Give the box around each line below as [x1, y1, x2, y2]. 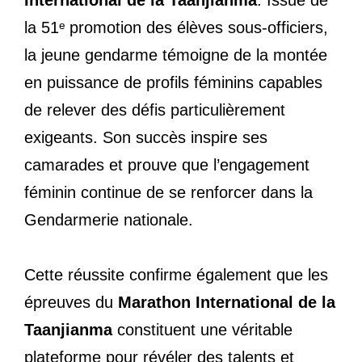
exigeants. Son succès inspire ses [24, 128, 267, 146]
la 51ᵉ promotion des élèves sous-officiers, [24, 18, 328, 36]
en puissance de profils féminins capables [24, 73, 322, 91]
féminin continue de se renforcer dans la [24, 183, 313, 201]
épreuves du [24, 293, 118, 311]
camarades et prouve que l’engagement [24, 155, 309, 174]
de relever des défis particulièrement [24, 100, 285, 119]
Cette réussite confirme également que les [24, 265, 328, 284]
